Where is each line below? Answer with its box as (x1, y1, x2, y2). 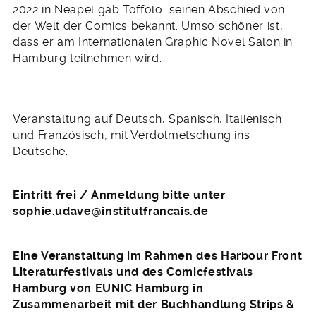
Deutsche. (13, 144, 68, 158)
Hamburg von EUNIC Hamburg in (13, 281, 204, 295)
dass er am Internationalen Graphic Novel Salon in (13, 35, 293, 49)
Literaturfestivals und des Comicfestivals (13, 265, 253, 279)
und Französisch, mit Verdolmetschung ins (13, 128, 250, 142)
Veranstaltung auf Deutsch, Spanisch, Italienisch (13, 111, 282, 126)
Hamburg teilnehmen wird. (13, 51, 165, 66)
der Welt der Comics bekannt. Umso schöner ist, (13, 19, 284, 33)
